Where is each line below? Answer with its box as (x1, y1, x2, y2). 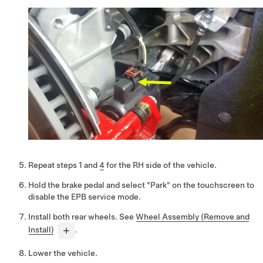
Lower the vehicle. (28, 248, 97, 258)
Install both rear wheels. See (28, 211, 136, 221)
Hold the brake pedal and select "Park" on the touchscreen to (28, 180, 254, 190)
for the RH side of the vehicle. (104, 160, 217, 170)
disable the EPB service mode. (28, 191, 141, 201)
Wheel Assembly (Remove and (136, 211, 249, 221)
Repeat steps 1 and (28, 160, 99, 170)
